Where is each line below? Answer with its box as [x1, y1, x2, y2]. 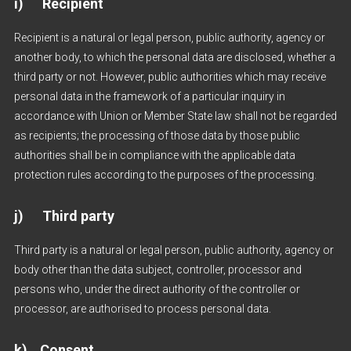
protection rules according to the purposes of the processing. [13, 168, 317, 181]
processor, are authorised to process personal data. [13, 302, 271, 315]
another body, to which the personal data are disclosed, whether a [13, 51, 335, 63]
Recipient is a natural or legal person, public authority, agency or [13, 31, 325, 44]
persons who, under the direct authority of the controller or [13, 283, 300, 295]
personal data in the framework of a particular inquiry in [13, 90, 285, 103]
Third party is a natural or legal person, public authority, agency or [13, 244, 334, 256]
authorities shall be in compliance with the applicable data [13, 149, 295, 161]
